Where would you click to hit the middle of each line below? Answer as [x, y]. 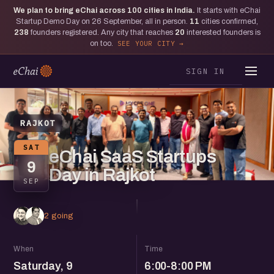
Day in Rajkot [102, 175]
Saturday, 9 [43, 266]
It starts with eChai [229, 10]
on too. [102, 43]
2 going [59, 216]
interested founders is [222, 32]
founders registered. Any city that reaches [102, 32]
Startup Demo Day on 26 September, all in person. [103, 21]
